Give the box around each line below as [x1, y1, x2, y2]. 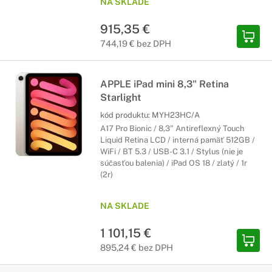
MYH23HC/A [152, 110, 200, 120]
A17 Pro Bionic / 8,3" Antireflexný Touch [100, 124, 245, 133]
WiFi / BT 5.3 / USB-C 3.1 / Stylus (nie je [100, 147, 243, 156]
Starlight [100, 92, 141, 103]
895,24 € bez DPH [100, 242, 173, 253]
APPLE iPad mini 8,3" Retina [100, 78, 229, 90]
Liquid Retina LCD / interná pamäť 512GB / [100, 135, 255, 144]
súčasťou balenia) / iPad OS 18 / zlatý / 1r [100, 158, 247, 168]
